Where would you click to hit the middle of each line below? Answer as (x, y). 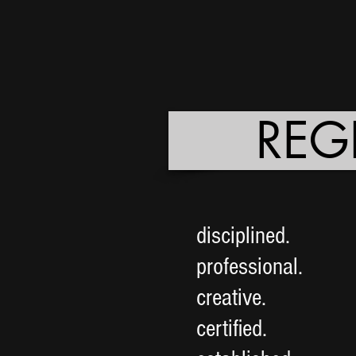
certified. (232, 329)
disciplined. (243, 236)
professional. (252, 267)
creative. (231, 298)
